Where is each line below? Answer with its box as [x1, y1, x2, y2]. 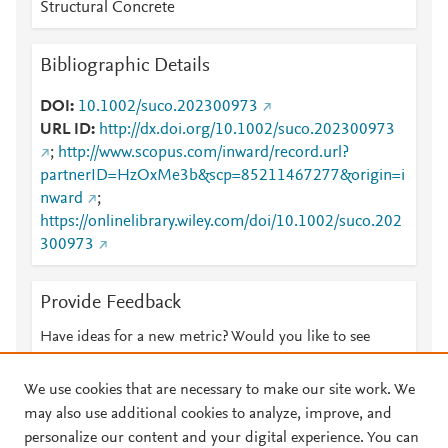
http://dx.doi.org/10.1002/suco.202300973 [99, 122, 395, 138]
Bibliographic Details [40, 56, 210, 76]
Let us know [182, 353, 260, 369]
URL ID [40, 122, 91, 138]
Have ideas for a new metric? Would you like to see [40, 329, 370, 345]
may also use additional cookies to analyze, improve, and [24, 406, 392, 422]
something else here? [40, 353, 178, 369]
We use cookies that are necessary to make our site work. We [24, 382, 415, 398]
